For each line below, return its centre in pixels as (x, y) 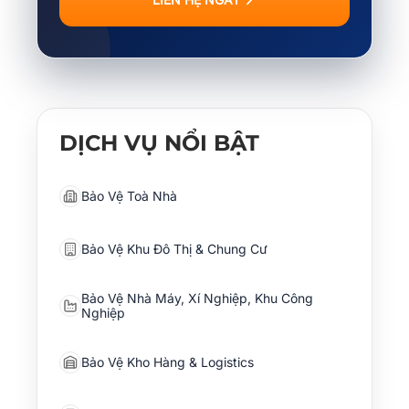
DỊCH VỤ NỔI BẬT (159, 142)
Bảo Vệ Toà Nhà (129, 195)
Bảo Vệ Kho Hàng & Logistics (168, 362)
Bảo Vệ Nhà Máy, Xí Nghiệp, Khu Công (197, 298)
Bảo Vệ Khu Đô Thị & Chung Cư (174, 248)
